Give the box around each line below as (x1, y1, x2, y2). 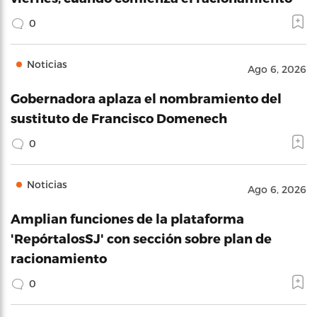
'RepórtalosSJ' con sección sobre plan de (11, 231, 272, 246)
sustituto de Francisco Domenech (11, 110, 227, 125)
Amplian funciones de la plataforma (11, 211, 244, 226)
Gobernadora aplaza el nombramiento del (11, 91, 282, 105)
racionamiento (11, 250, 107, 265)
